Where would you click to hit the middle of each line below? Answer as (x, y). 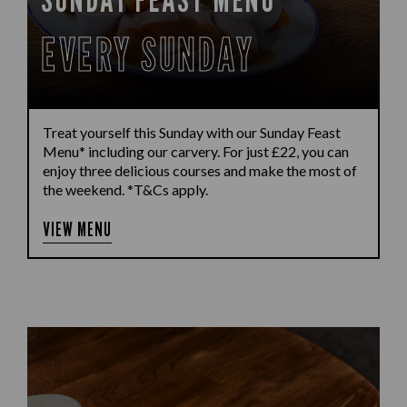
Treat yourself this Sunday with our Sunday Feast (192, 132)
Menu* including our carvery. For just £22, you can (196, 151)
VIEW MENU (78, 229)
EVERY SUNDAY (147, 55)
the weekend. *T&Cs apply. (125, 189)
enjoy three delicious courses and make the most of (200, 170)
